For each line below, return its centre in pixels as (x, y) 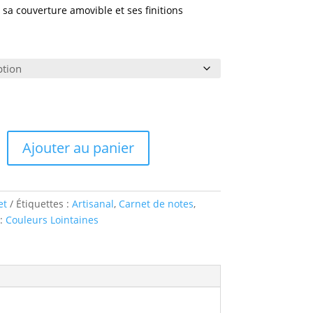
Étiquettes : (44, 203)
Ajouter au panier (78, 148)
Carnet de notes (156, 203)
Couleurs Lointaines (52, 219)
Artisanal (93, 203)
